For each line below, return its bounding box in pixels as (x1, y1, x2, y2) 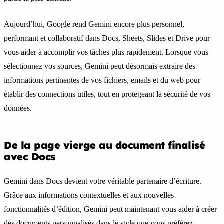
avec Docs (4, 150, 55, 163)
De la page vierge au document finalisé (4, 138, 205, 151)
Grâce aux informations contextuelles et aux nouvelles (4, 190, 174, 199)
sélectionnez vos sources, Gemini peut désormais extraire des (4, 61, 195, 70)
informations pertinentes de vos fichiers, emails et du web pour (4, 75, 200, 84)
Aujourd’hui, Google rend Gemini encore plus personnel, (4, 19, 184, 28)
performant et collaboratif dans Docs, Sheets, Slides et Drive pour (4, 33, 210, 42)
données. (4, 103, 32, 112)
